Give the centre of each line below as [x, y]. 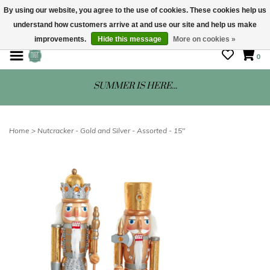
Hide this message [130, 39]
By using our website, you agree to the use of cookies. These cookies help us [135, 10]
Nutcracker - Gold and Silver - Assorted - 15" [111, 130]
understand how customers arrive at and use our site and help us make [135, 25]
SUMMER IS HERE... [135, 86]
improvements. [61, 39]
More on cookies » [204, 39]
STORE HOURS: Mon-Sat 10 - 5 [135, 34]
